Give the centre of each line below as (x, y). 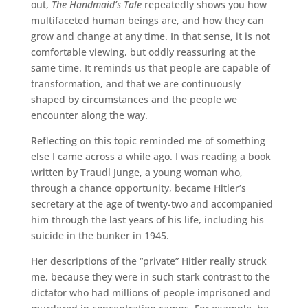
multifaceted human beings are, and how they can (147, 20)
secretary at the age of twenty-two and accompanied (152, 204)
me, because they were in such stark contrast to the (150, 277)
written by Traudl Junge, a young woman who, (136, 172)
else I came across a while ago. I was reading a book (151, 156)
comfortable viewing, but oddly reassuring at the (143, 52)
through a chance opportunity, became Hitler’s (138, 188)
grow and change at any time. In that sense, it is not (150, 36)
